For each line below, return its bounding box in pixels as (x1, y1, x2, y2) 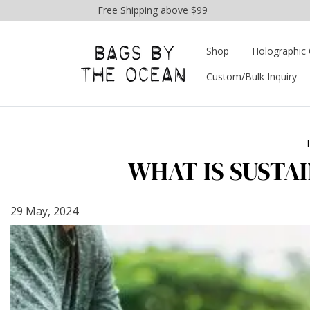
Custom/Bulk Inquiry (206, 70, 297, 83)
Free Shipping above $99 (98, 3, 208, 17)
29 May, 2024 (10, 203, 78, 219)
